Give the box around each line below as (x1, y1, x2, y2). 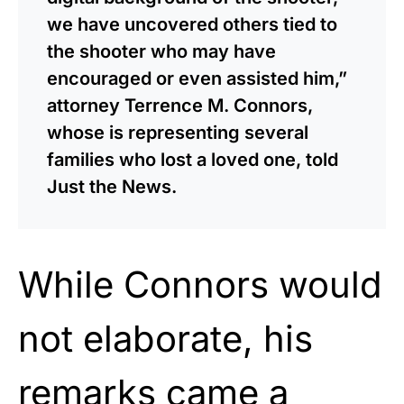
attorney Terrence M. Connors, (47, 94, 313, 116)
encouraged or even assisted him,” (47, 67, 347, 89)
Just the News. (47, 175, 177, 197)
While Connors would (18, 262, 382, 307)
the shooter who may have (47, 40, 276, 62)
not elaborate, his (18, 316, 313, 361)
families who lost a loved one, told (47, 148, 338, 170)
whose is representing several (47, 121, 308, 143)
